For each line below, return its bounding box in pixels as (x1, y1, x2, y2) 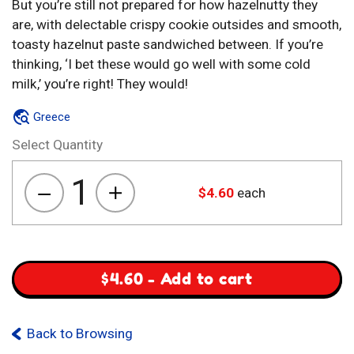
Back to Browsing (27, 326, 134, 342)
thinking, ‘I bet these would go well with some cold (12, 55, 311, 72)
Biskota (95, 194, 134, 209)
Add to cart (160, 269, 253, 289)
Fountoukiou (95, 263, 160, 278)
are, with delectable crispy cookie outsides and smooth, (12, 16, 341, 32)
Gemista (95, 211, 139, 226)
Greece (33, 109, 70, 124)
